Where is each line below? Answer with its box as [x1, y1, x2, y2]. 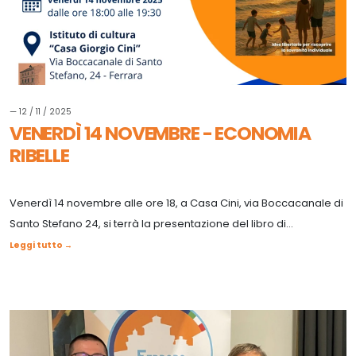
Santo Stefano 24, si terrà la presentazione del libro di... [10, 215, 293, 231]
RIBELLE [10, 141, 69, 168]
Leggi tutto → [10, 238, 72, 251]
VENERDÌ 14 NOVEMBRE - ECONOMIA [10, 119, 311, 146]
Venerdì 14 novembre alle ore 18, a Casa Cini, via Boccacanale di [10, 195, 343, 211]
